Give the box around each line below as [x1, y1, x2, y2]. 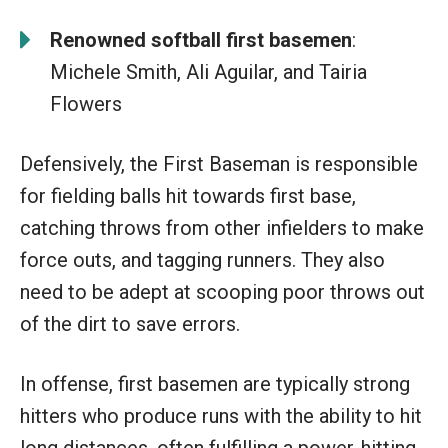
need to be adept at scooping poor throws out [20, 279, 425, 304]
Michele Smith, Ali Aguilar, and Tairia [50, 59, 367, 84]
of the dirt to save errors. [20, 311, 240, 336]
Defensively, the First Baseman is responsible [20, 151, 418, 176]
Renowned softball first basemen [50, 27, 352, 52]
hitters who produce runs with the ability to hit [20, 403, 422, 428]
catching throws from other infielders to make [20, 215, 424, 240]
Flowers [50, 91, 122, 116]
